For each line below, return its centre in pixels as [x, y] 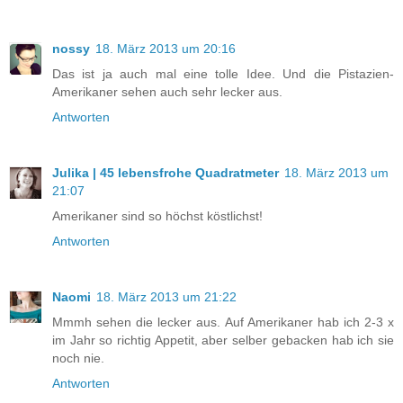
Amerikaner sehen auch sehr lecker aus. [167, 92]
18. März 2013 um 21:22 [166, 297]
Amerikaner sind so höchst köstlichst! [157, 216]
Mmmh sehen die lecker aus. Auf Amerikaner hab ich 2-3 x [223, 322]
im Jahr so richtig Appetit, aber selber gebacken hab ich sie [223, 340]
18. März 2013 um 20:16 [166, 49]
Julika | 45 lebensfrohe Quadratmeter [166, 173]
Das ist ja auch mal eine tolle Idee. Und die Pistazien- [223, 74]
